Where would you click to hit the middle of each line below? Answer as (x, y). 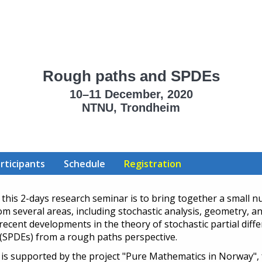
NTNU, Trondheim (131, 107)
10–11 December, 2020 (131, 94)
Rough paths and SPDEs (131, 76)
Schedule (85, 163)
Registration (153, 163)
